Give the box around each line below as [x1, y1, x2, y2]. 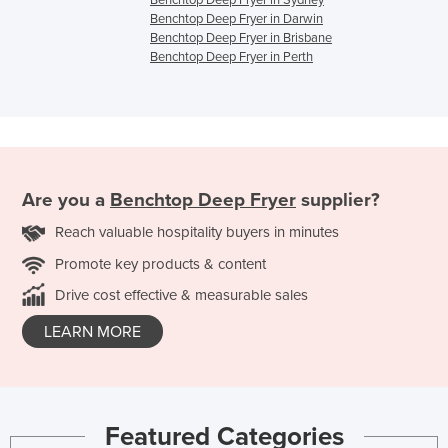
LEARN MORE [44, 321, 141, 342]
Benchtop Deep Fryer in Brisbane [150, 30, 332, 47]
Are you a [22, 188, 110, 211]
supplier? [296, 188, 380, 211]
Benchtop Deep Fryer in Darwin [150, 11, 323, 28]
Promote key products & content [55, 254, 266, 273]
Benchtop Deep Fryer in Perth [150, 49, 313, 66]
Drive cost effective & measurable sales [55, 285, 308, 304]
